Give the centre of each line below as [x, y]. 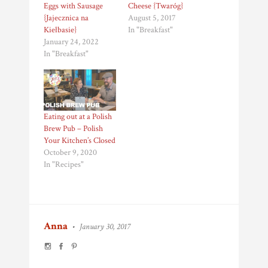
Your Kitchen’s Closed [80, 141]
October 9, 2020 [70, 153]
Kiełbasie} [60, 30]
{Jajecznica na [66, 18]
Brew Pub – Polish [73, 129]
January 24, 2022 [71, 42]
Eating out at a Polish [78, 117]
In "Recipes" [64, 165]
